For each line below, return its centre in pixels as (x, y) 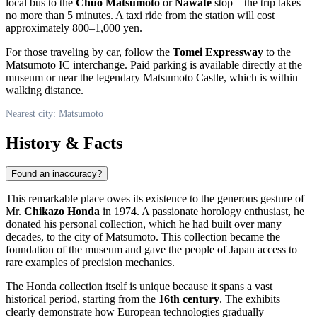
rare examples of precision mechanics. (90, 263)
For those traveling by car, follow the (89, 52)
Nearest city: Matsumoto (54, 113)
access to (276, 250)
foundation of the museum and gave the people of (117, 250)
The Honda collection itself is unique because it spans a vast (139, 287)
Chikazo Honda (62, 212)
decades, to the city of (56, 237)
